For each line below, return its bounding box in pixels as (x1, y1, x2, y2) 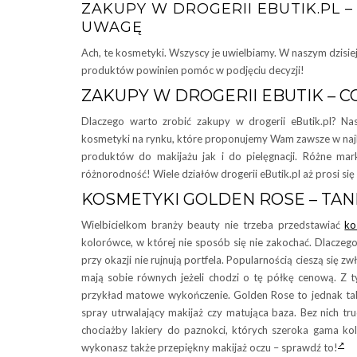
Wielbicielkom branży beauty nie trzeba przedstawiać (81, 218, 345, 231)
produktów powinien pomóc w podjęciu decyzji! (81, 64, 304, 76)
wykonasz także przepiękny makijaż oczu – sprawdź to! (81, 341, 338, 354)
